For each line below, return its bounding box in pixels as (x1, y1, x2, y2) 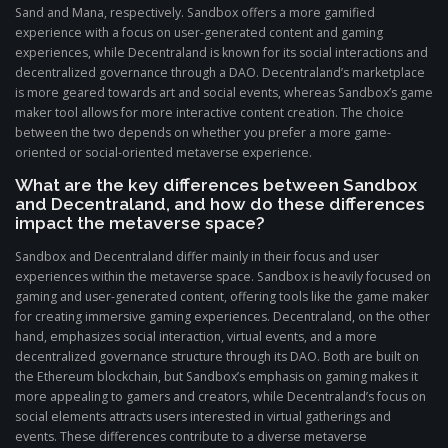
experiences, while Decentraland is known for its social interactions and (15, 44, 428, 62)
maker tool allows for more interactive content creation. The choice (15, 104, 404, 122)
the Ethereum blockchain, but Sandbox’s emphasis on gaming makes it (15, 367, 418, 385)
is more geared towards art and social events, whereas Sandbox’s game (15, 84, 433, 102)
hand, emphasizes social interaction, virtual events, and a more (15, 327, 377, 345)
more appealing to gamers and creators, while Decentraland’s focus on (15, 387, 426, 405)
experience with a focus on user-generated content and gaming (15, 24, 383, 42)
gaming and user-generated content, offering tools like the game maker (15, 287, 429, 305)
